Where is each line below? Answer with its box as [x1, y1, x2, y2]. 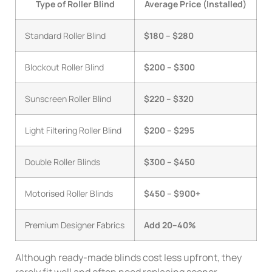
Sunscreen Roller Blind [25, 93, 111, 105]
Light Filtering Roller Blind [25, 124, 121, 137]
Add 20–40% [144, 219, 196, 231]
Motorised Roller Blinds [25, 188, 113, 200]
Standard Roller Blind [25, 30, 106, 42]
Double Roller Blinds [25, 156, 100, 168]
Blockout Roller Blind [25, 61, 104, 73]
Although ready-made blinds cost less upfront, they [15, 251, 242, 265]
